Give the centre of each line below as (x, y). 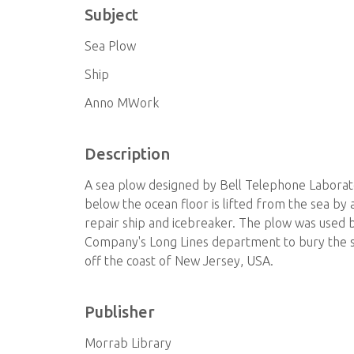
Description (128, 154)
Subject (112, 15)
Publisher (120, 312)
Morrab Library (128, 343)
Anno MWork (122, 103)
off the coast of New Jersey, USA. (179, 261)
